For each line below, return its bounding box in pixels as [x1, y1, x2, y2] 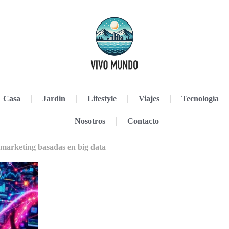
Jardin [42, 94, 65, 103]
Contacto [127, 117, 159, 125]
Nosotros [74, 117, 105, 125]
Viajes [138, 94, 159, 103]
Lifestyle [87, 94, 117, 103]
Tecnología [181, 94, 219, 103]
